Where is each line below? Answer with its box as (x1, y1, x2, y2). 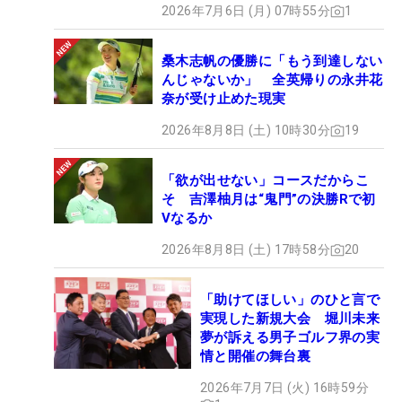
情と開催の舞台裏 (200, 348, 311, 365)
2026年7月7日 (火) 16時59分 (200, 380, 369, 396)
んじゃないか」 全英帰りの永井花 (162, 72, 383, 89)
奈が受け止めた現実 (162, 91, 286, 108)
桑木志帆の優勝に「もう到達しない (162, 53, 383, 70)
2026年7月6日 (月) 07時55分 (162, 4, 330, 19)
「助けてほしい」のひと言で (200, 292, 380, 309)
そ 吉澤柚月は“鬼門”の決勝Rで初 (162, 191, 376, 208)
